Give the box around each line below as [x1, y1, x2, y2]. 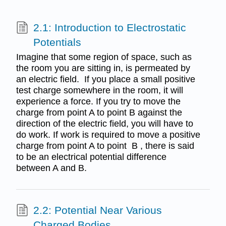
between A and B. [16, 163, 87, 174]
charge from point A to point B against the [16, 107, 182, 118]
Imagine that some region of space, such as [16, 52, 192, 63]
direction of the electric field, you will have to [16, 119, 193, 129]
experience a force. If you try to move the [16, 96, 181, 107]
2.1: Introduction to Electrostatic [33, 21, 186, 33]
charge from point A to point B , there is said [16, 141, 194, 151]
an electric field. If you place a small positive [16, 74, 195, 85]
